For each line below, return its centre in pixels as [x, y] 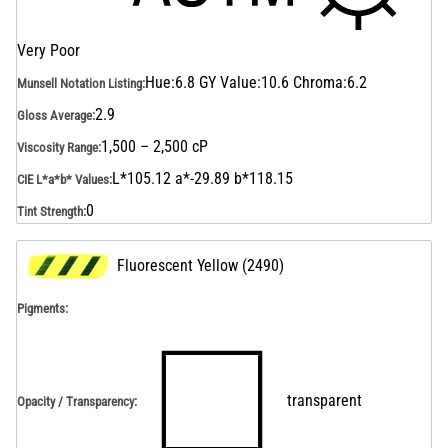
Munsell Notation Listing [79, 83]
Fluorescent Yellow [177, 265]
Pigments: [42, 308]
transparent [324, 400]
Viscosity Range [57, 147]
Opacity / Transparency [75, 401]
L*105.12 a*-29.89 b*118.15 [202, 178]
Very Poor [48, 50]
